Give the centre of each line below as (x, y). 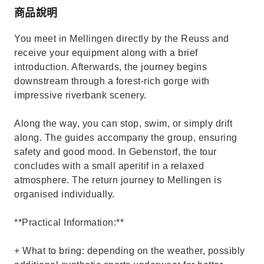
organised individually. (65, 194)
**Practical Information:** (69, 222)
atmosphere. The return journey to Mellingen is (118, 180)
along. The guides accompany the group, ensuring (126, 138)
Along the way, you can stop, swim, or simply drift (123, 123)
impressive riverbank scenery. (80, 95)
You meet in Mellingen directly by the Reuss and (122, 39)
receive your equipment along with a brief (106, 53)
